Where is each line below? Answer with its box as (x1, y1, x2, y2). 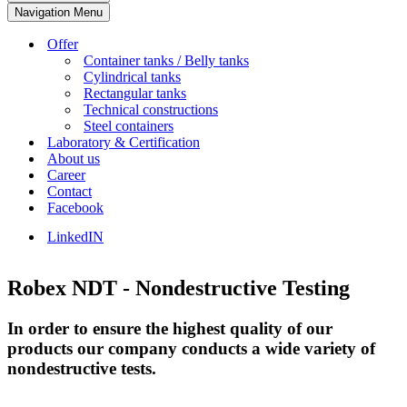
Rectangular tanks (84, 85, 186, 101)
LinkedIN (47, 229, 104, 244)
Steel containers (84, 118, 174, 134)
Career (47, 167, 85, 183)
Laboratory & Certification (47, 134, 200, 150)
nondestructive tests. (7, 358, 156, 378)
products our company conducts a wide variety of (7, 338, 375, 358)
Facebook (47, 200, 104, 215)
